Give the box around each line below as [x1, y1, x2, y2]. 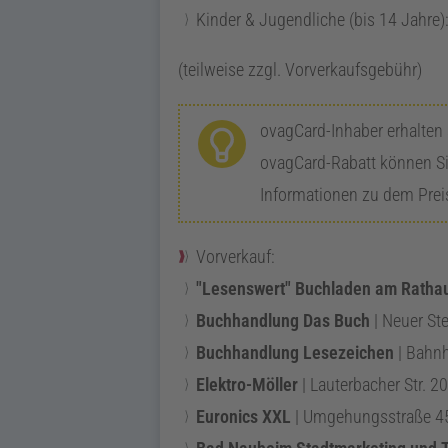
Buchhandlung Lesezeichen [196, 341, 394, 363]
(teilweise [178, 59, 248, 81]
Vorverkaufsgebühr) [281, 59, 422, 81]
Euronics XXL [196, 405, 291, 427]
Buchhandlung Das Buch [196, 309, 370, 331]
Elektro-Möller [196, 373, 298, 395]
